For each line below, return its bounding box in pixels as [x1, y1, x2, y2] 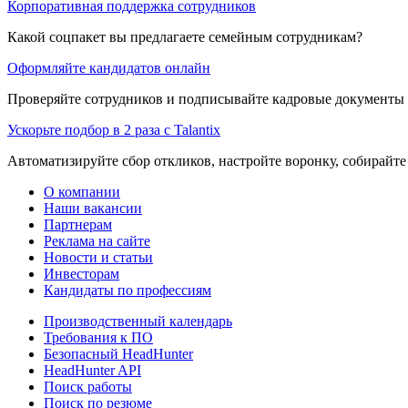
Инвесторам [44, 266, 119, 282]
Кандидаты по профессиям [44, 282, 211, 299]
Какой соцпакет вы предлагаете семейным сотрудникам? [7, 29, 362, 46]
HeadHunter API [44, 362, 141, 379]
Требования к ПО [44, 330, 153, 346]
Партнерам [44, 217, 112, 233]
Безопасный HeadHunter [44, 346, 193, 362]
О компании [44, 184, 120, 200]
